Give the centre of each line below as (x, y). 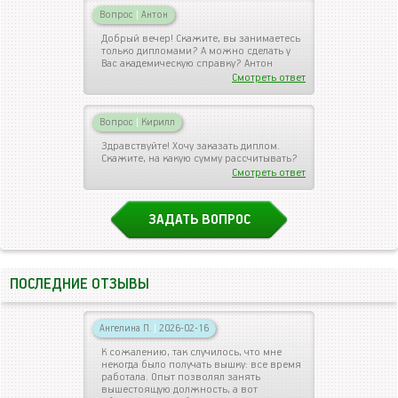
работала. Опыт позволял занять (181, 377)
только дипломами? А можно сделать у (196, 51)
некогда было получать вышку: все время (201, 364)
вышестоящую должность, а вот (179, 389)
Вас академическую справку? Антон (187, 63)
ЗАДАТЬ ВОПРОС (199, 219)
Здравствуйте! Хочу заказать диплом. (191, 146)
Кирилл (157, 122)
